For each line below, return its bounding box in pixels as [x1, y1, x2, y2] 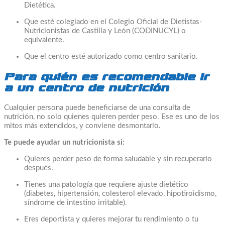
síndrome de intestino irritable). [24, 199, 127, 207]
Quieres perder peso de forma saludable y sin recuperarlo [24, 155, 212, 163]
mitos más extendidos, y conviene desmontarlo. [4, 122, 161, 130]
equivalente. [24, 36, 64, 44]
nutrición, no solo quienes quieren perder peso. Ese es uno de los [4, 113, 219, 121]
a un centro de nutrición [4, 82, 169, 94]
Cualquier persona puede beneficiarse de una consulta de [4, 104, 190, 112]
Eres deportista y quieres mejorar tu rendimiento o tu [24, 215, 198, 223]
